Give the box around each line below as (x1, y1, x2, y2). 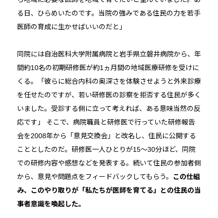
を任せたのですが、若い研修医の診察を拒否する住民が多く (17, 91, 201, 99)
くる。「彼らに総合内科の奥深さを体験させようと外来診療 (17, 77, 201, 86)
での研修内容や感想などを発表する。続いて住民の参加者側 (17, 159, 201, 167)
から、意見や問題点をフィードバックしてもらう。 (17, 173, 173, 181)
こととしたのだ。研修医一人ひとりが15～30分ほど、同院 (17, 145, 196, 154)
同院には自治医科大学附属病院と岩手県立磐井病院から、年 (17, 50, 201, 58)
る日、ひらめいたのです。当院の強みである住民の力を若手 (17, 9, 200, 18)
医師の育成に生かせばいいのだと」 (17, 23, 126, 31)
